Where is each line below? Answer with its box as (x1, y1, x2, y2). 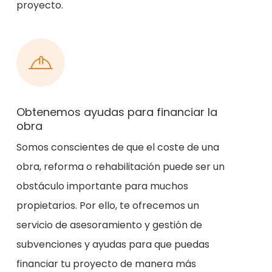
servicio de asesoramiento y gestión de (16, 218, 202, 233)
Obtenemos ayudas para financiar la (16, 104, 217, 120)
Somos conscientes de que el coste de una (16, 140, 219, 155)
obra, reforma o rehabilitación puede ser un (16, 160, 225, 174)
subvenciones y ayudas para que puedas (16, 237, 209, 252)
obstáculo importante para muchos (16, 179, 188, 194)
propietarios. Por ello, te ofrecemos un (16, 199, 199, 213)
